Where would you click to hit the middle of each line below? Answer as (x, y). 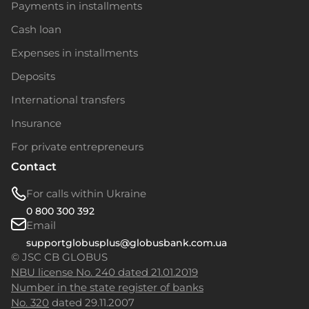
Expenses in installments (74, 53)
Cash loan (36, 30)
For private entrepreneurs (77, 147)
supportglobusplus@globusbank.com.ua (127, 243)
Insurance (36, 123)
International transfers (68, 100)
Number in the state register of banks (107, 288)
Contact (34, 167)
